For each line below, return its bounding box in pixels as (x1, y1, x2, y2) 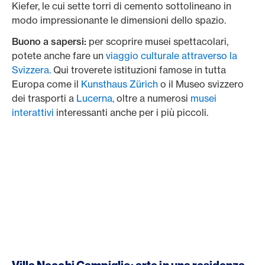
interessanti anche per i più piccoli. (54, 106, 211, 118)
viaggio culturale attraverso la (106, 50, 237, 62)
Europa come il (12, 78, 81, 90)
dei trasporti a (12, 92, 76, 104)
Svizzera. (12, 64, 51, 76)
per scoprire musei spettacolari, (89, 35, 228, 47)
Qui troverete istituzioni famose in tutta (51, 64, 226, 76)
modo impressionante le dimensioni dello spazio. (12, 14, 228, 26)
